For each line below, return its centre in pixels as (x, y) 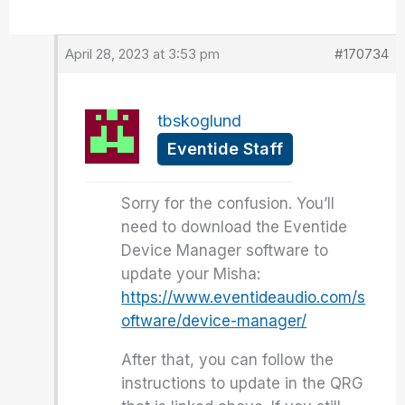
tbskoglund (200, 121)
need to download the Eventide (235, 227)
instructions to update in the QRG (243, 383)
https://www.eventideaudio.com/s (244, 297)
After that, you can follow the (228, 360)
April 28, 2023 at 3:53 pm (143, 54)
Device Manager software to (225, 250)
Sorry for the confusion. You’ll (228, 203)
